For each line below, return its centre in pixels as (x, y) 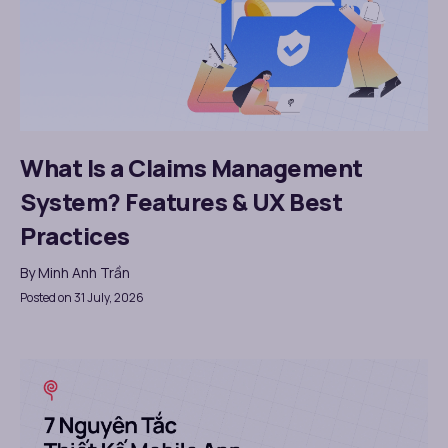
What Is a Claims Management (191, 168)
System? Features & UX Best (181, 202)
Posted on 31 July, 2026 (82, 298)
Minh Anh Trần (84, 273)
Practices (75, 236)
